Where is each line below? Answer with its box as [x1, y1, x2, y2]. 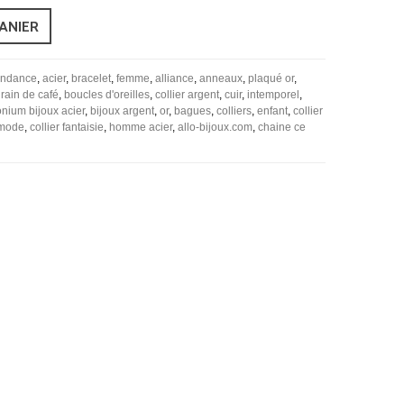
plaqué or [248, 71, 294, 85]
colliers [216, 104, 252, 117]
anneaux [199, 71, 243, 85]
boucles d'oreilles [64, 87, 150, 101]
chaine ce [258, 120, 306, 133]
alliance [155, 71, 194, 85]
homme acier [109, 120, 172, 133]
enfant [257, 104, 288, 117]
